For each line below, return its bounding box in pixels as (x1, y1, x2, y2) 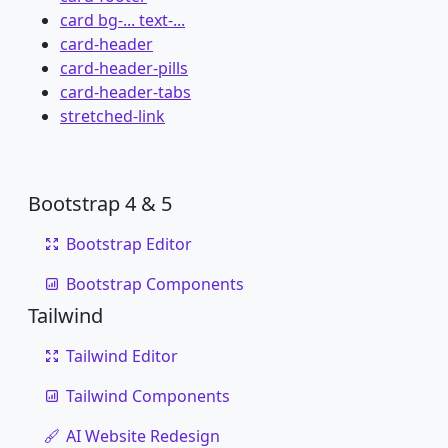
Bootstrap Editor (66, 233, 192, 255)
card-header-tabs (60, 81, 191, 103)
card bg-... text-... (60, 9, 185, 31)
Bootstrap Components (66, 273, 244, 295)
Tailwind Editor (66, 345, 178, 367)
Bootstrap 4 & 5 (28, 190, 172, 217)
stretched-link (60, 105, 165, 127)
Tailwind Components (66, 385, 230, 407)
